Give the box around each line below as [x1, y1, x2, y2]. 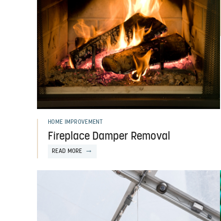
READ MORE [52, 148, 82, 154]
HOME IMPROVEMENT [48, 119, 103, 125]
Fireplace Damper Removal [48, 131, 170, 143]
